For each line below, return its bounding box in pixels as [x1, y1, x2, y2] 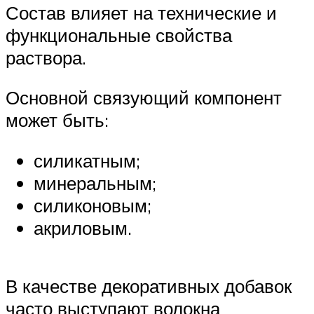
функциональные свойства [6, 23, 232, 46]
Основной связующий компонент [6, 86, 282, 109]
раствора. [6, 46, 86, 69]
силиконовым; [34, 194, 151, 217]
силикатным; [34, 149, 140, 172]
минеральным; [34, 172, 156, 195]
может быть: [6, 109, 109, 132]
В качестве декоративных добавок [6, 275, 292, 298]
